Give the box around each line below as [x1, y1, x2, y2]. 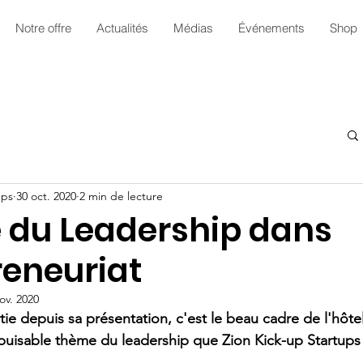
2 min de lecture [79, 189, 163, 204]
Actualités [96, 20, 148, 36]
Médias [173, 20, 213, 36]
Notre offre [15, 20, 71, 36]
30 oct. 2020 [16, 189, 76, 204]
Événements [237, 20, 305, 36]
